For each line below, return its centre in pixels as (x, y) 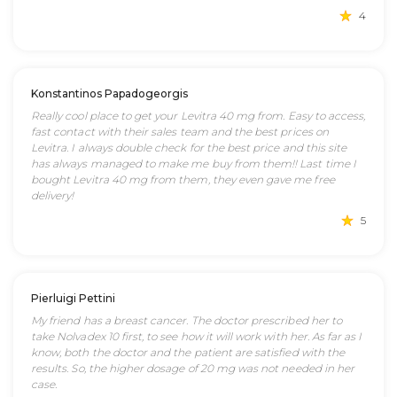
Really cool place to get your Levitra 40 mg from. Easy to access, (198, 116)
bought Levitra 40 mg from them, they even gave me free (183, 179)
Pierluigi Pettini (73, 298)
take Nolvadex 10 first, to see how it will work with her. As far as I (197, 336)
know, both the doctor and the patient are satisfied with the (188, 352)
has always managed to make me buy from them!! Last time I (194, 163)
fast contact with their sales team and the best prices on (180, 132)
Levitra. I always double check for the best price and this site (189, 148)
